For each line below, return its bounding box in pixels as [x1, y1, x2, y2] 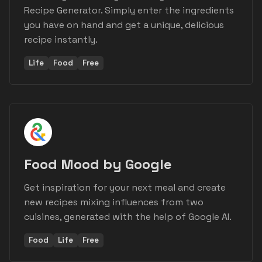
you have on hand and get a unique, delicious [24, 19, 224, 32]
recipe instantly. [24, 33, 98, 46]
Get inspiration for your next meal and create [24, 181, 226, 194]
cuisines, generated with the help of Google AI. [24, 211, 232, 223]
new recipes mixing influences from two [24, 196, 204, 209]
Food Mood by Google [24, 155, 172, 174]
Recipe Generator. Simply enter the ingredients [24, 4, 234, 17]
